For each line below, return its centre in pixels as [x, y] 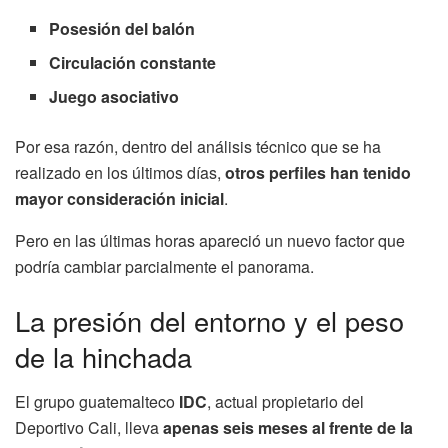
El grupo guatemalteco [97, 401]
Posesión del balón [122, 29]
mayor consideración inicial [119, 199]
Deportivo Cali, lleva [89, 427]
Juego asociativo [114, 97]
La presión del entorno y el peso [209, 320]
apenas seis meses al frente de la [288, 427]
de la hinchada [103, 356]
